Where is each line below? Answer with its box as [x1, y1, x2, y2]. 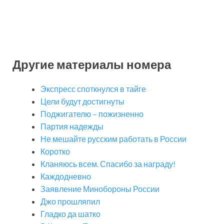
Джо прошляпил [40, 196, 100, 206]
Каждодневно [40, 171, 91, 181]
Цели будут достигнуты [40, 96, 124, 106]
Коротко [40, 146, 70, 156]
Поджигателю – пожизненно [40, 109, 143, 119]
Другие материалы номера [12, 56, 171, 71]
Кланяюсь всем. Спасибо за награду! [40, 159, 175, 169]
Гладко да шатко [40, 209, 100, 219]
